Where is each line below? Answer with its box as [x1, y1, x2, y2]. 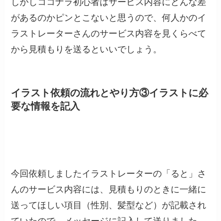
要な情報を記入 [11, 100, 80, 111]
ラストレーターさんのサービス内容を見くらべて [11, 28, 207, 38]
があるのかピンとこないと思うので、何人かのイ [11, 12, 207, 23]
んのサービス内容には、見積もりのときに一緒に [11, 184, 207, 194]
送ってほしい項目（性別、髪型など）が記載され [11, 200, 207, 210]
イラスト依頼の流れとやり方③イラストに [11, 87, 199, 98]
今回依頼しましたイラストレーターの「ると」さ [11, 168, 207, 179]
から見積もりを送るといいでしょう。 [11, 44, 162, 54]
